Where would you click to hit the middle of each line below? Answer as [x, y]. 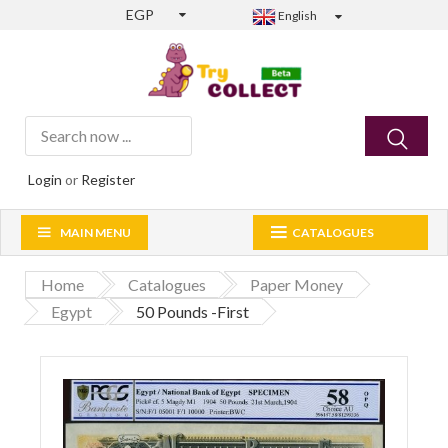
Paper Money [296, 285]
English [297, 15]
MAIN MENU [95, 233]
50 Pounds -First [192, 312]
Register [108, 180]
